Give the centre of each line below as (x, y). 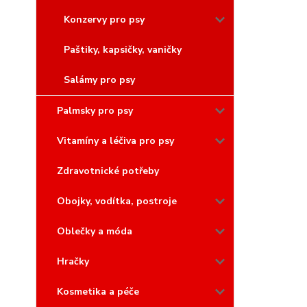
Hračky (73, 261)
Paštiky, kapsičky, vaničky (123, 50)
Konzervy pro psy (104, 20)
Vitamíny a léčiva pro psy (115, 141)
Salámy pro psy (99, 80)
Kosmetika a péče (98, 292)
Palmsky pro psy (95, 111)
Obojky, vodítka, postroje (117, 201)
